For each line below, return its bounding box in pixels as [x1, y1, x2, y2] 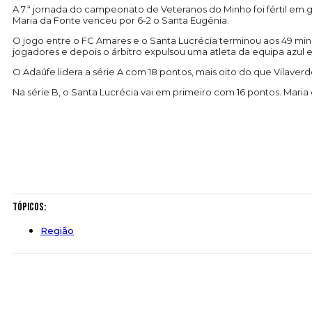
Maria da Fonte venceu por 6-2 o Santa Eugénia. [13, 15, 229, 26]
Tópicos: [13, 201, 46, 214]
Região [40, 225, 74, 237]
